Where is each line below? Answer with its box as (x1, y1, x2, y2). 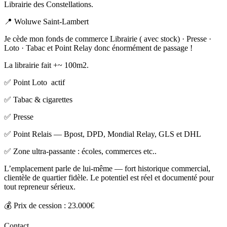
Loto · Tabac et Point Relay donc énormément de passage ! (4, 43, 193, 52)
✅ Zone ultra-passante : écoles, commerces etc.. (4, 146, 157, 156)
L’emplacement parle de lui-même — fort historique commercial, (4, 164, 210, 173)
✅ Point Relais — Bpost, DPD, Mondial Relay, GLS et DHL (4, 129, 201, 138)
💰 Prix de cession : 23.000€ (4, 201, 94, 210)
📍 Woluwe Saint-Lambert (4, 17, 89, 26)
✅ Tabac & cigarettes (4, 95, 72, 104)
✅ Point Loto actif (4, 78, 65, 87)
